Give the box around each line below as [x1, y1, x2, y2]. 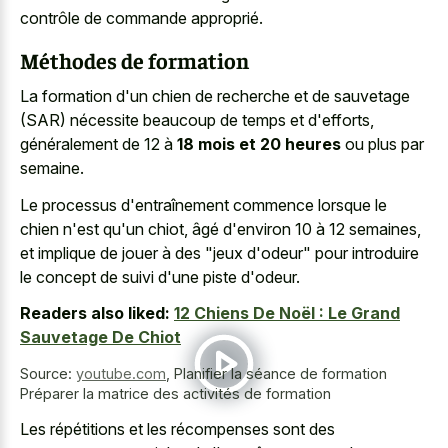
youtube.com [76, 365, 166, 383]
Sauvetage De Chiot [20, 327, 181, 348]
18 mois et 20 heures [177, 134, 341, 155]
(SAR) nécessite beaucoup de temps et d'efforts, [20, 110, 374, 131]
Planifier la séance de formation [174, 365, 387, 383]
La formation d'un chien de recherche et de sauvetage [20, 86, 410, 107]
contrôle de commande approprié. [20, 8, 263, 29]
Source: [20, 365, 76, 383]
